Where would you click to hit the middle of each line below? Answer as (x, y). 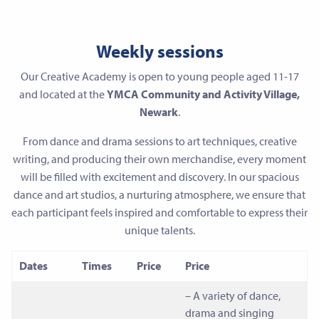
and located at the (63, 94)
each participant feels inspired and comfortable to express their (159, 213)
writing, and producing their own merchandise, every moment (159, 159)
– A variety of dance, (233, 296)
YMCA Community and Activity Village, (203, 94)
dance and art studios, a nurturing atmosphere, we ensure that (159, 195)
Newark (158, 112)
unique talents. (159, 230)
